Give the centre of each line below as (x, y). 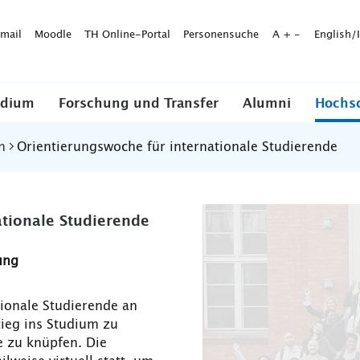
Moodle (53, 35)
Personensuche (221, 35)
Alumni (267, 104)
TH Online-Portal (127, 35)
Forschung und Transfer (139, 104)
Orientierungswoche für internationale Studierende (177, 147)
